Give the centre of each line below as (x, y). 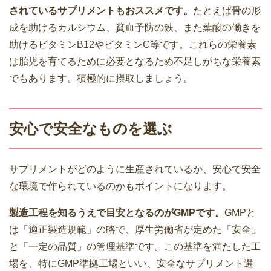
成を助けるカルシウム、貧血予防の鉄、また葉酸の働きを (135, 27)
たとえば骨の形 (227, 10)
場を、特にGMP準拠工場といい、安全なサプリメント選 (131, 263)
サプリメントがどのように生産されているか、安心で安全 (135, 169)
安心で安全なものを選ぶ (91, 128)
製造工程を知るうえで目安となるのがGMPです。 (117, 212)
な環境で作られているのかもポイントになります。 (120, 186)
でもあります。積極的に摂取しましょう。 (101, 78)
